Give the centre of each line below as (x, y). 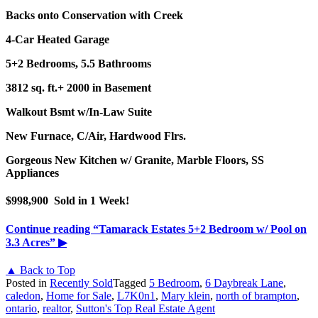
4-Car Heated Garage (57, 40)
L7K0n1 (136, 295)
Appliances (32, 173)
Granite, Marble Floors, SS (199, 160)
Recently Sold (81, 283)
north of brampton (256, 295)
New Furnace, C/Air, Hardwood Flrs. (96, 136)
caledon (23, 295)
